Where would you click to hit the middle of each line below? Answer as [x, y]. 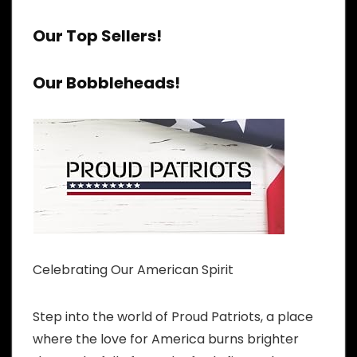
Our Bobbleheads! [106, 82]
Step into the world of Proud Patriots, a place [173, 316]
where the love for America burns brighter [166, 339]
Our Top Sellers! [97, 35]
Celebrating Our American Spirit [133, 269]
